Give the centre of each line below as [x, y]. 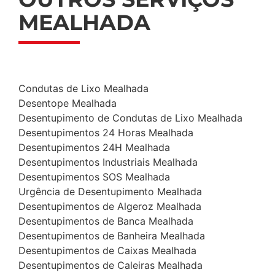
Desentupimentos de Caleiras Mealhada [110, 265]
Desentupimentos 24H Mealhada [94, 148]
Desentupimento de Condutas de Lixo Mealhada [130, 118]
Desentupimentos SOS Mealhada [94, 177]
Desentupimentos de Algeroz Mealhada [110, 207]
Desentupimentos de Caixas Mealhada [107, 251]
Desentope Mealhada [68, 103]
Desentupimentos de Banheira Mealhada [112, 236]
